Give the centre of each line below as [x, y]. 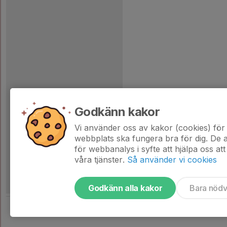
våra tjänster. [100, 160]
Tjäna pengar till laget [62, 212]
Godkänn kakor [117, 112]
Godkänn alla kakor [125, 188]
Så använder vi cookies [172, 160]
